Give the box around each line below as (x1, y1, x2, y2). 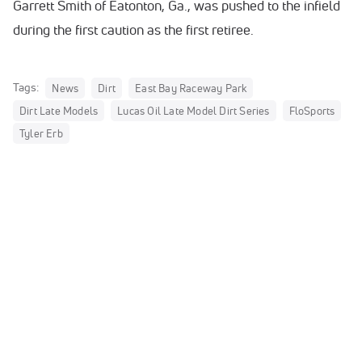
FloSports (288, 104, 335, 117)
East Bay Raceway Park (135, 82, 247, 95)
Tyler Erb (19, 127, 63, 140)
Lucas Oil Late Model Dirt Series (117, 104, 270, 117)
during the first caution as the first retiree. (13, 21, 254, 38)
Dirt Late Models (19, 104, 99, 117)
